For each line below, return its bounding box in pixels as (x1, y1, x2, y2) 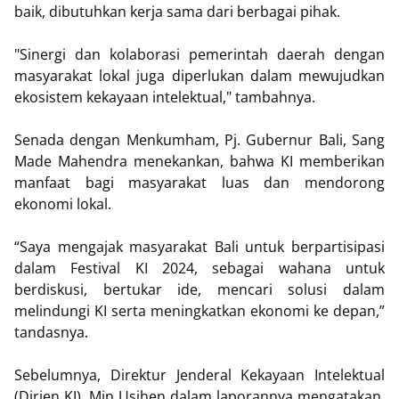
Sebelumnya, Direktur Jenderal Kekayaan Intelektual (14, 365, 385, 385)
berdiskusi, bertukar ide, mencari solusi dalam (14, 280, 385, 299)
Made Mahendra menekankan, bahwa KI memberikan (14, 151, 385, 171)
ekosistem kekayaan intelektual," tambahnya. (14, 87, 315, 107)
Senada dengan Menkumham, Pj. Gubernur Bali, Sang (14, 130, 385, 150)
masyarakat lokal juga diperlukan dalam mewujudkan (14, 66, 385, 85)
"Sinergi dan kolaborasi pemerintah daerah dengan (14, 45, 385, 64)
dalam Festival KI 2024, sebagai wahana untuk (14, 258, 385, 278)
